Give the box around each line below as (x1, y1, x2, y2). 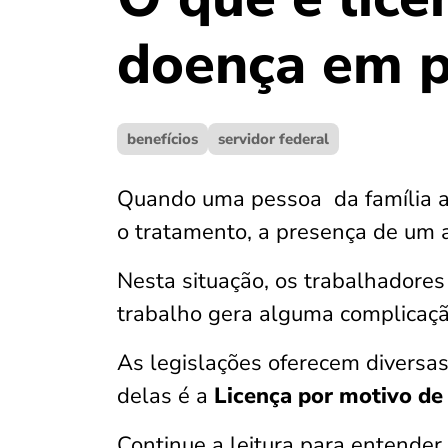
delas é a (117, 381, 214, 411)
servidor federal (218, 129, 329, 149)
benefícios (127, 129, 198, 149)
